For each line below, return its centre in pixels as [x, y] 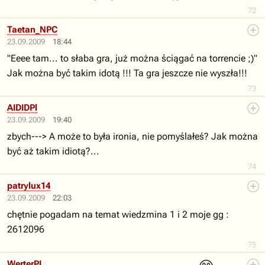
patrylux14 [29, 186]
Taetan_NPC [32, 30]
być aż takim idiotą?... [53, 151]
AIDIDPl [22, 108]
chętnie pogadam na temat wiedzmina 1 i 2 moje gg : [118, 214]
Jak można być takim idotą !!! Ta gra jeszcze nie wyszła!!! [127, 73]
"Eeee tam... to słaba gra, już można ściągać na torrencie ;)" [132, 58]
